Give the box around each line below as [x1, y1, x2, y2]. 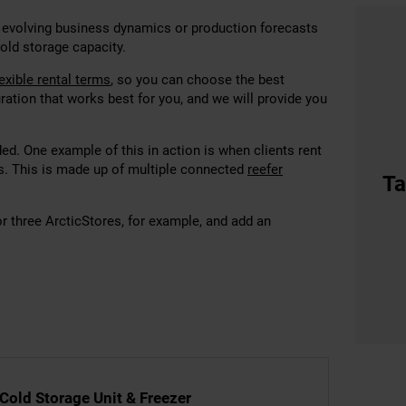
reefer [247, 161, 283, 178]
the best [232, 72, 285, 88]
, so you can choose [111, 72, 232, 88]
